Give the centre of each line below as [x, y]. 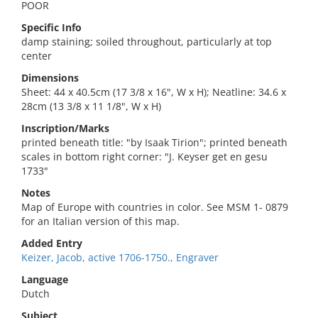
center [37, 56]
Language [45, 279]
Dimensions [50, 78]
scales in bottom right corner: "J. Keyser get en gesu [144, 157]
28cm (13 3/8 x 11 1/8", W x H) [91, 106]
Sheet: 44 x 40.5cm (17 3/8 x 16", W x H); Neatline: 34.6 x [154, 92]
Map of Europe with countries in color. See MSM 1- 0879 [155, 207]
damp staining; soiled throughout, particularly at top [147, 42]
